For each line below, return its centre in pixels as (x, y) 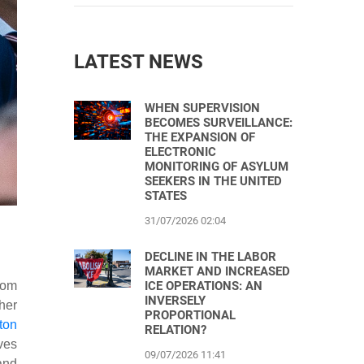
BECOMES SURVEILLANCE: (219, 123)
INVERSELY (175, 301)
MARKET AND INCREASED (217, 271)
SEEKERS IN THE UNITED (213, 181)
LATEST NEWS (139, 62)
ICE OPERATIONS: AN (204, 286)
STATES (166, 196)
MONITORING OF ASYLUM (217, 167)
